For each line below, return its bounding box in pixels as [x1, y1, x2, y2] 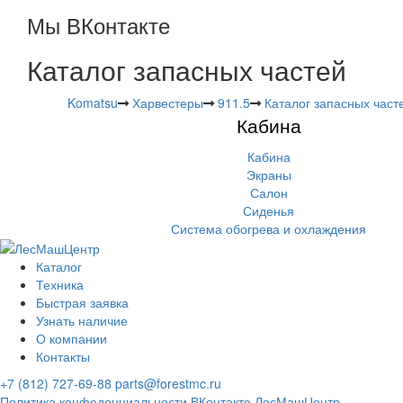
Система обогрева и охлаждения [171, 219, 366, 237]
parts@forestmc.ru [115, 373, 221, 392]
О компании [36, 328, 107, 347]
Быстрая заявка [36, 292, 129, 311]
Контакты [36, 346, 90, 365]
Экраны [246, 165, 291, 184]
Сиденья [243, 201, 294, 219]
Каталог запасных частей [27, 49, 346, 89]
